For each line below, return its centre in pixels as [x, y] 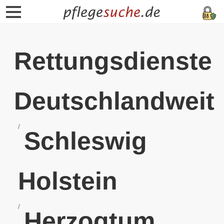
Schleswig [85, 141]
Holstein [68, 181]
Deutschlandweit [114, 101]
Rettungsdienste [113, 61]
